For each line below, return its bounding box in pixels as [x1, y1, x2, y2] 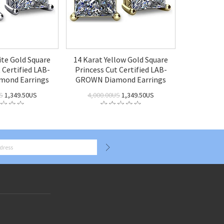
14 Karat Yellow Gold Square [73, 54, 168, 64]
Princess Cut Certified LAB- [74, 64, 167, 74]
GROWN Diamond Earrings [75, 74, 166, 84]
